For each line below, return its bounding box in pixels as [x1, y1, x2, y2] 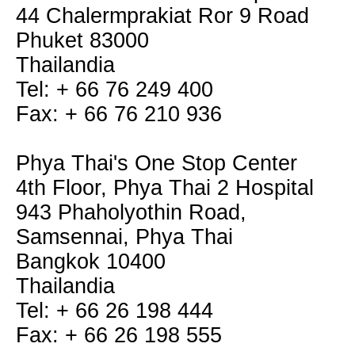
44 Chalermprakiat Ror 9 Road [16, 4, 309, 28]
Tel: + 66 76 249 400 [16, 78, 213, 101]
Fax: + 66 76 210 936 [16, 102, 222, 126]
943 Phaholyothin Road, [16, 200, 246, 224]
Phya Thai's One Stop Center [16, 151, 297, 175]
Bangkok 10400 [16, 250, 166, 273]
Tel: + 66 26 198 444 [16, 299, 213, 323]
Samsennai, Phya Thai [16, 225, 233, 249]
